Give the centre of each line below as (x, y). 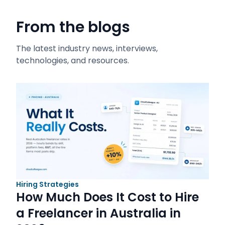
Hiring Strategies (47, 184)
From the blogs (73, 27)
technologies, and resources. (73, 61)
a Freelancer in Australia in (98, 213)
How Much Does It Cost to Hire (107, 197)
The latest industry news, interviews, (87, 48)
